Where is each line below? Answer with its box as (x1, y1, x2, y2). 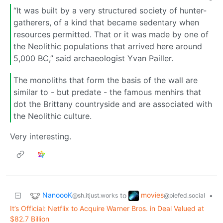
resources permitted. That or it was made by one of (13, 29, 209, 40)
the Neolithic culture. (13, 111, 92, 121)
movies (141, 191, 164, 200)
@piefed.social (164, 192, 205, 200)
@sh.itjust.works (72, 192, 118, 200)
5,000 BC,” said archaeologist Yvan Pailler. (13, 53, 173, 64)
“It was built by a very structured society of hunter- (13, 5, 207, 16)
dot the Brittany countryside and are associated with (13, 99, 212, 109)
